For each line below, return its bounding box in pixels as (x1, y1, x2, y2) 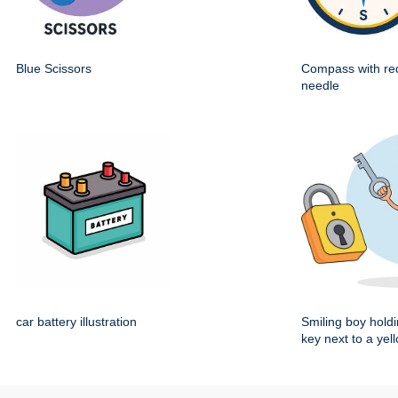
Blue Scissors (16, 61, 92, 76)
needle (301, 78, 339, 93)
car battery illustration (16, 314, 137, 330)
